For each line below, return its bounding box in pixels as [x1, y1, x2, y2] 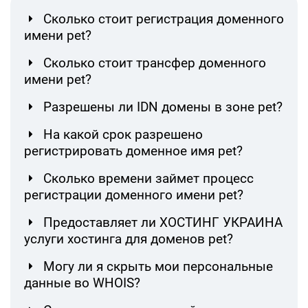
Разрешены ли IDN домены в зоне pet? [43, 99, 283, 115]
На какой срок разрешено [43, 126, 203, 143]
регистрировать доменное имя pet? [24, 143, 243, 159]
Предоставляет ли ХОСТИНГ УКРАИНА [43, 214, 283, 231]
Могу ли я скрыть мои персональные [43, 258, 273, 275]
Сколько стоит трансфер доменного [43, 55, 266, 71]
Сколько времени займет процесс [43, 170, 254, 187]
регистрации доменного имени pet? [24, 187, 243, 203]
